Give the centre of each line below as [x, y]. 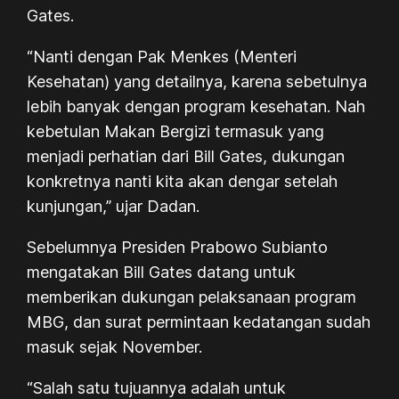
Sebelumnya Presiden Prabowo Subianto [178, 247]
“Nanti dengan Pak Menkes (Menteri [162, 56]
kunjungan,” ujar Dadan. [114, 206]
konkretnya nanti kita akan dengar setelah [183, 181]
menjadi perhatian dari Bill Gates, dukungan [186, 156]
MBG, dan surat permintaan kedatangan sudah [199, 322]
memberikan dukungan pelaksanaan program [192, 297]
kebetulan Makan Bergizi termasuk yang [176, 131]
